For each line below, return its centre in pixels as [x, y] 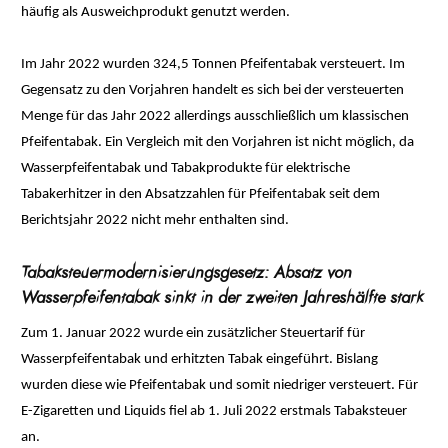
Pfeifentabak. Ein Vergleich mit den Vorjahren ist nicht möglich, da [218, 143]
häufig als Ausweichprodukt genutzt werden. [156, 13]
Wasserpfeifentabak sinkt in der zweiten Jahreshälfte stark [222, 297]
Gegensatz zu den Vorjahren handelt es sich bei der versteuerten [213, 91]
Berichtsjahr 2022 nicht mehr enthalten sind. [155, 221]
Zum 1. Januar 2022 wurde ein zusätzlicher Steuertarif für [193, 334]
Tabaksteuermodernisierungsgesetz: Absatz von [187, 272]
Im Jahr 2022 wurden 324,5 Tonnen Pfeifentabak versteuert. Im [213, 65]
